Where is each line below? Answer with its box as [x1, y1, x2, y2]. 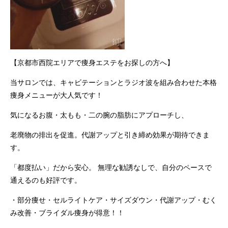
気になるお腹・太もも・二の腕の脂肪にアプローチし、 [10, 111, 188, 119]
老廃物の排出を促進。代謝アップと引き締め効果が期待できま [10, 131, 210, 139]
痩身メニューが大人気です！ [10, 91, 103, 99]
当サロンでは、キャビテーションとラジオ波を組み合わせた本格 [10, 78, 217, 87]
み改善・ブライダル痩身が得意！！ [10, 209, 124, 217]
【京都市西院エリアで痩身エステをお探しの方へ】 [10, 59, 174, 67]
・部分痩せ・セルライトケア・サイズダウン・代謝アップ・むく [10, 196, 217, 204]
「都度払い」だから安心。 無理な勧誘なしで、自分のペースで [10, 163, 212, 172]
